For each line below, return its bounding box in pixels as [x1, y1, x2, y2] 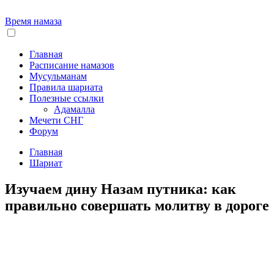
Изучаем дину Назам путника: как [5, 180, 236, 197]
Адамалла [54, 104, 95, 114]
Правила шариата [29, 82, 103, 92]
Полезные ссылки [29, 93, 104, 103]
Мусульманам [29, 71, 87, 81]
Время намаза [5, 16, 62, 26]
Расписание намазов [29, 60, 114, 70]
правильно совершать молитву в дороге [5, 197, 269, 213]
